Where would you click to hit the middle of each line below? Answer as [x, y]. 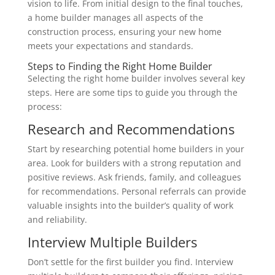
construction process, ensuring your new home [124, 32]
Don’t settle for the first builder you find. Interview [130, 262]
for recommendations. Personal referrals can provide [137, 191]
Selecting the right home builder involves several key [136, 78]
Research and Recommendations [131, 129]
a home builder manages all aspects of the [115, 17]
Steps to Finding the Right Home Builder [120, 66]
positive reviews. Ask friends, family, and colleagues [134, 177]
